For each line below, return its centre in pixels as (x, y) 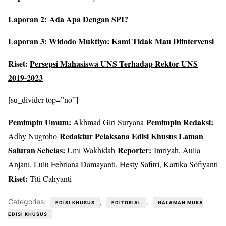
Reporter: (136, 150)
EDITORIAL (126, 202)
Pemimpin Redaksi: (180, 122)
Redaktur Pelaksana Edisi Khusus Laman (131, 136)
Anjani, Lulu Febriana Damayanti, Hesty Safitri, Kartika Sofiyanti (113, 164)
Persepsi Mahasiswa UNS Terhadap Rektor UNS (114, 63)
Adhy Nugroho (34, 136)
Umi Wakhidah (91, 150)
